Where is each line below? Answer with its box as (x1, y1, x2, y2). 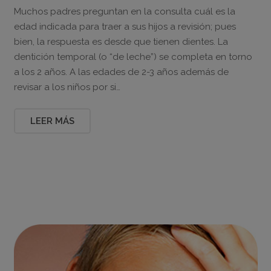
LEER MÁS (30, 116, 74, 126)
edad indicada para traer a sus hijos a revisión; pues (13, 21, 236, 32)
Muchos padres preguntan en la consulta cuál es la (13, 5, 235, 17)
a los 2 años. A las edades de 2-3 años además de (13, 66, 229, 77)
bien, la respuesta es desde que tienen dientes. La (13, 36, 228, 47)
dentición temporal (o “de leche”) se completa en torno (13, 51, 252, 62)
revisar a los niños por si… (13, 81, 120, 93)
